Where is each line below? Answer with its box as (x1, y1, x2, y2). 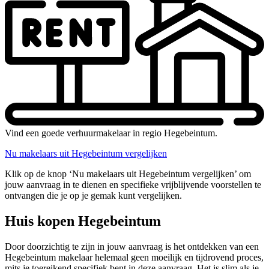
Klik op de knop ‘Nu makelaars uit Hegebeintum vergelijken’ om (5, 169, 251, 180)
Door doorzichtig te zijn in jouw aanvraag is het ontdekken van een (5, 241, 259, 252)
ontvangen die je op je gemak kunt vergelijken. (5, 190, 182, 201)
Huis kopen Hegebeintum (5, 213, 161, 229)
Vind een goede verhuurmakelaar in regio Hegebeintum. (5, 128, 217, 139)
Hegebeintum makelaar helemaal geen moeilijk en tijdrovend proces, (5, 252, 264, 263)
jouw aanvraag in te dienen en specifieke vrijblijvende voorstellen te (5, 180, 261, 190)
